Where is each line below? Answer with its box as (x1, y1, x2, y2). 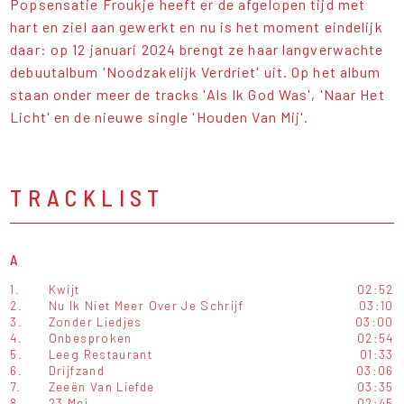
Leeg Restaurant (48, 346, 153, 363)
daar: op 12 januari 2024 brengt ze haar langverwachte (10, 41, 384, 59)
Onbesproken (48, 330, 133, 346)
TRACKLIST (10, 183, 165, 212)
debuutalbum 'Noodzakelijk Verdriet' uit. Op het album (10, 63, 381, 81)
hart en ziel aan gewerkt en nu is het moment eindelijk (10, 18, 383, 36)
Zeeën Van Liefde (48, 379, 155, 395)
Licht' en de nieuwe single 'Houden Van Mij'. (10, 108, 309, 126)
